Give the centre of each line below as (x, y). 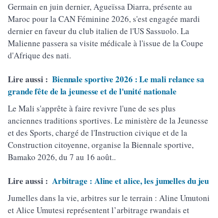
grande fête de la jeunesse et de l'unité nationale (92, 91)
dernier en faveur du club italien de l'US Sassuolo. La (99, 31)
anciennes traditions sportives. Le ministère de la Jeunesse (108, 121)
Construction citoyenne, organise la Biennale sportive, (101, 145)
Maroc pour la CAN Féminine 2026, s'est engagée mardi (104, 19)
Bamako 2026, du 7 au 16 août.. (62, 157)
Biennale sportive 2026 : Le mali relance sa (128, 79)
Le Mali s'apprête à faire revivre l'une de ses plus (92, 109)
